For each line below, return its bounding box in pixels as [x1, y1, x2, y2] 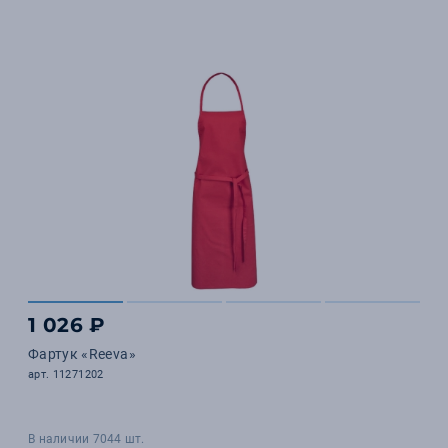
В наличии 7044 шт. [28, 432, 145, 446]
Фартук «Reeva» [28, 346, 136, 362]
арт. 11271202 [28, 368, 104, 381]
